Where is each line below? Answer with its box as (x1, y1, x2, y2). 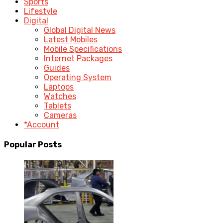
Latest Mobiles (44, 35, 98, 45)
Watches (44, 92, 76, 102)
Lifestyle (24, 6, 57, 16)
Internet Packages (44, 54, 112, 64)
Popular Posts (4, 140, 62, 150)
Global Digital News (44, 25, 115, 35)
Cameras (44, 111, 77, 120)
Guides (44, 63, 70, 73)
